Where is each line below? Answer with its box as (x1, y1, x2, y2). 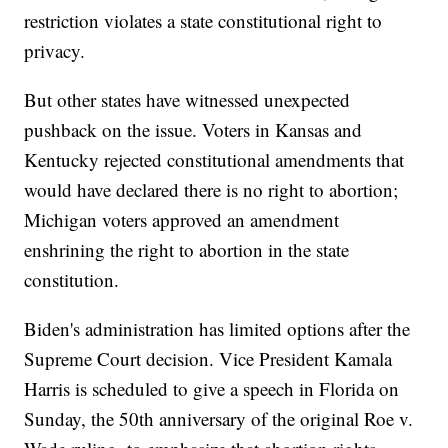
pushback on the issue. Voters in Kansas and (24, 117, 363, 143)
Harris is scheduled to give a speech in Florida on (24, 376, 400, 402)
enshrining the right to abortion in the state (24, 237, 350, 263)
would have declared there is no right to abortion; (24, 177, 399, 203)
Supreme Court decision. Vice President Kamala (24, 346, 393, 372)
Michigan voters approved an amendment (24, 207, 340, 233)
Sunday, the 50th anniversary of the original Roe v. (24, 406, 414, 432)
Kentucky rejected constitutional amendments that (24, 147, 405, 173)
